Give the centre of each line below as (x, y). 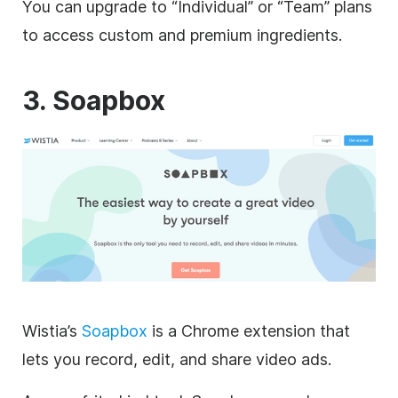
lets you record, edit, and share (139, 359)
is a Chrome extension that (249, 330)
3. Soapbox (94, 100)
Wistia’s (52, 330)
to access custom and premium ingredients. (182, 35)
